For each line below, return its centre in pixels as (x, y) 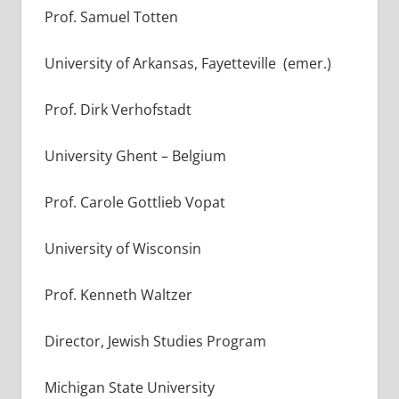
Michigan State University (129, 387)
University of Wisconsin (122, 248)
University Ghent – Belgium (135, 155)
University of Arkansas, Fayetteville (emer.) (187, 63)
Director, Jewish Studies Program (155, 341)
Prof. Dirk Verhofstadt (118, 109)
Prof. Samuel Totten (111, 16)
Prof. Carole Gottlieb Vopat (134, 202)
